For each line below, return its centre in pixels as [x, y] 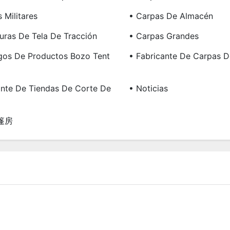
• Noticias [148, 89]
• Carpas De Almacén [171, 16]
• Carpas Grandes [164, 36]
